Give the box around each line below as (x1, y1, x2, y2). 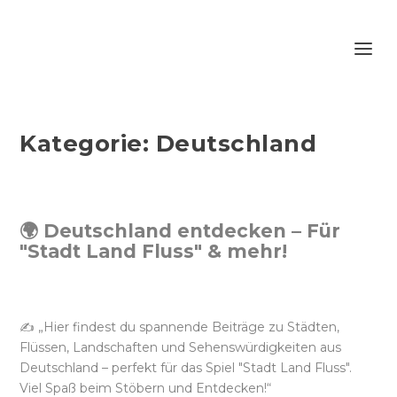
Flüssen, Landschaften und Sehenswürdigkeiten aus (19, 339, 342, 355)
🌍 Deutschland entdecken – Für (19, 219, 341, 242)
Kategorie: (19, 129, 156, 158)
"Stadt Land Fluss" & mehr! (19, 239, 288, 262)
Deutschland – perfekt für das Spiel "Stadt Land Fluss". (19, 359, 353, 376)
